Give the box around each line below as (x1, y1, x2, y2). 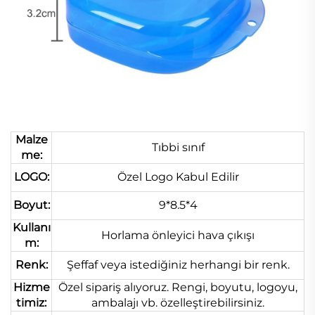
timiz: (16, 296, 46, 310)
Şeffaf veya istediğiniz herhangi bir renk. (66, 258, 290, 272)
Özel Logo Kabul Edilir (117, 170, 239, 184)
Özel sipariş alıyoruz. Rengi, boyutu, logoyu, (58, 281, 297, 295)
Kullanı (12, 221, 51, 235)
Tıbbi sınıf (151, 141, 205, 155)
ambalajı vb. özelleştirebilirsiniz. (91, 296, 264, 310)
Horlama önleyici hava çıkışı (101, 229, 255, 243)
